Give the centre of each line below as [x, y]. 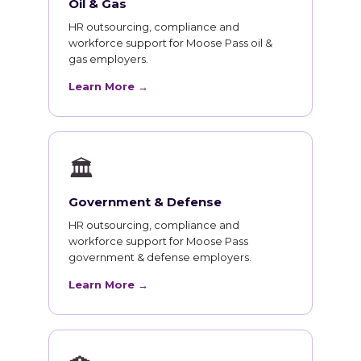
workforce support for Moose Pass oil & [170, 43]
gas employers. [108, 59]
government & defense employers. [160, 257]
